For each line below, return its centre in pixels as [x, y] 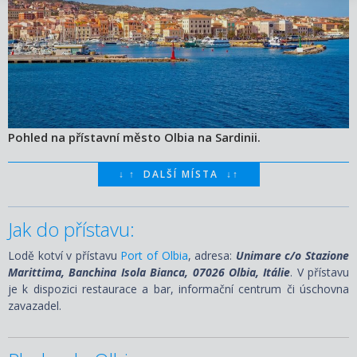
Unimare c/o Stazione [291, 255]
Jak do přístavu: [71, 229]
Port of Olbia [154, 255]
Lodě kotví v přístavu [65, 255]
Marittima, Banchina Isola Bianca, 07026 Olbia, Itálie [149, 272]
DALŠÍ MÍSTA [180, 174]
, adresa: [210, 255]
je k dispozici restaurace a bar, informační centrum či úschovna [178, 288]
